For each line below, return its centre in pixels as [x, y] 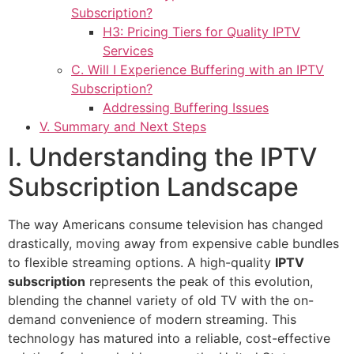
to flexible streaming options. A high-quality [141, 263]
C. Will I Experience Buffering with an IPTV [198, 70]
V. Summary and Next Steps [123, 127]
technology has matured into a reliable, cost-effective [169, 339]
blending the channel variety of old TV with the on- [161, 301]
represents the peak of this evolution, [199, 282]
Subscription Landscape [153, 187]
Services [128, 51]
